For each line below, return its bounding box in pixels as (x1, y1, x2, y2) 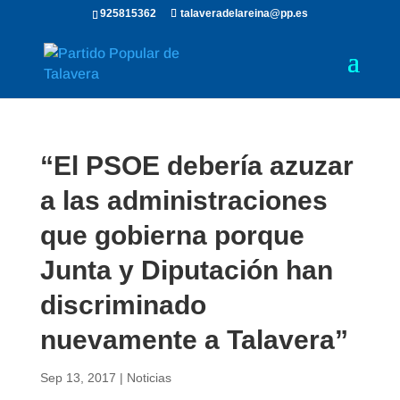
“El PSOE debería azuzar (39, 151, 354, 180)
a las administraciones (39, 186, 328, 215)
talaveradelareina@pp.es (179, 7, 308, 20)
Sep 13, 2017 (39, 371, 116, 385)
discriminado (39, 290, 206, 320)
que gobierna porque (39, 221, 304, 250)
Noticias (126, 371, 171, 385)
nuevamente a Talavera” (39, 325, 348, 354)
